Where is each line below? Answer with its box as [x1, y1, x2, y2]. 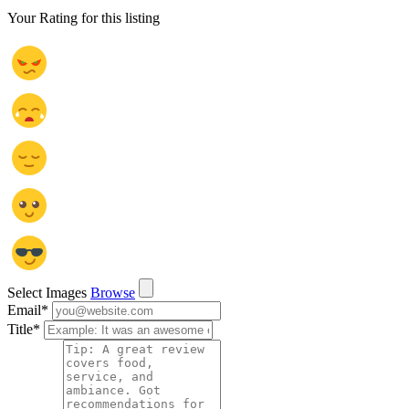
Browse [90, 284, 135, 300]
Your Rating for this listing [7, 9, 160, 26]
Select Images [7, 284, 87, 300]
